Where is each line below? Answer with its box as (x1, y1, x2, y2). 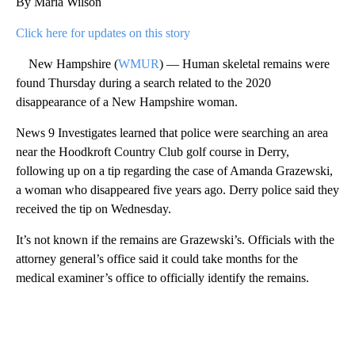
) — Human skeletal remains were (159, 56, 330, 71)
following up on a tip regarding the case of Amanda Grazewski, (16, 163, 333, 177)
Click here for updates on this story (16, 25, 190, 40)
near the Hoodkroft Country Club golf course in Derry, (16, 144, 289, 158)
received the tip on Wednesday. (16, 201, 171, 216)
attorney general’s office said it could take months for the (16, 251, 298, 265)
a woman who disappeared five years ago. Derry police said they (16, 182, 339, 197)
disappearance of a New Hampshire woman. (16, 94, 238, 109)
